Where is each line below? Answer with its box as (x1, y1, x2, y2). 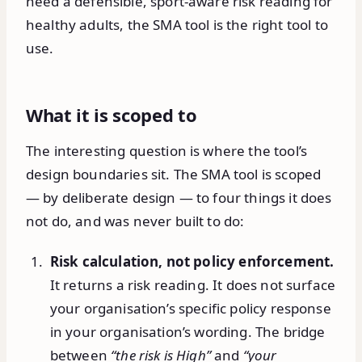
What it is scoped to (26, 103, 197, 128)
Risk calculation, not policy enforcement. (49, 251, 335, 271)
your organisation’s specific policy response (49, 298, 331, 318)
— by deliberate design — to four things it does (26, 187, 332, 207)
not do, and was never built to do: (26, 211, 245, 230)
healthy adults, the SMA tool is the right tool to (26, 15, 328, 35)
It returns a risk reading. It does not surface (49, 275, 336, 294)
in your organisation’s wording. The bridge (49, 322, 326, 341)
